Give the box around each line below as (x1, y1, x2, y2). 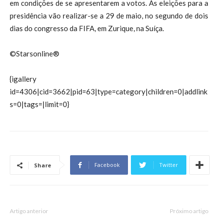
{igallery (10, 74, 36, 84)
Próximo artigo (170, 207, 208, 215)
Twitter (159, 161, 178, 169)
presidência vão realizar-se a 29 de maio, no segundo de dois (10, 11, 208, 20)
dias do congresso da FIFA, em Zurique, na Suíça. (10, 24, 164, 33)
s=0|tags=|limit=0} (10, 100, 69, 109)
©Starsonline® (10, 49, 59, 58)
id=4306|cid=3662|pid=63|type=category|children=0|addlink (10, 87, 207, 96)
